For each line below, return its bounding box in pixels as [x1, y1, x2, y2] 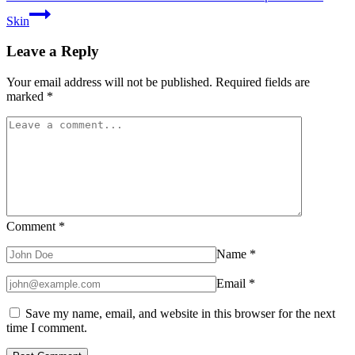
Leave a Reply [6, 43, 99, 60]
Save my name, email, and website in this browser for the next [25, 307, 335, 321]
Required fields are [216, 75, 310, 90]
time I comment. [6, 321, 87, 335]
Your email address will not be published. [6, 75, 212, 90]
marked [6, 90, 47, 104]
